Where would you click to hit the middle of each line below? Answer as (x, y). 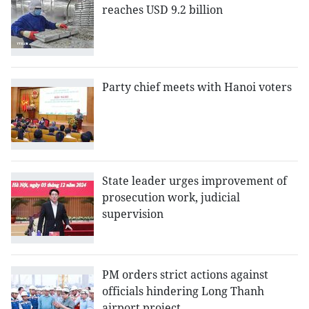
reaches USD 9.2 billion (162, 10)
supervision (133, 214)
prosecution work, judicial (171, 198)
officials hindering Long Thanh (183, 291)
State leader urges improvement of (195, 181)
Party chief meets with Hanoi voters (197, 87)
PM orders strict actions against (185, 275)
